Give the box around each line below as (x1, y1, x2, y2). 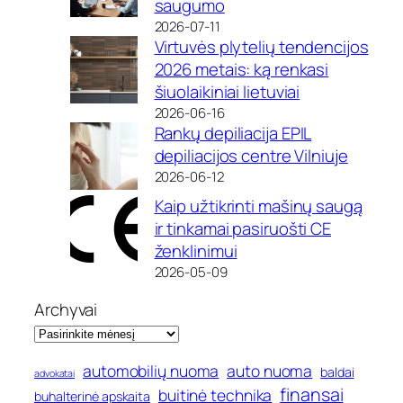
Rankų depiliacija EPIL (154, 121, 312, 146)
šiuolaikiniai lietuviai (154, 80, 300, 104)
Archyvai (34, 297, 98, 321)
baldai (320, 363, 354, 381)
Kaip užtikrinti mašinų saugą (154, 194, 363, 219)
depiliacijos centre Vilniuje (154, 144, 348, 168)
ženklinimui (154, 239, 237, 264)
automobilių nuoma (83, 360, 219, 382)
